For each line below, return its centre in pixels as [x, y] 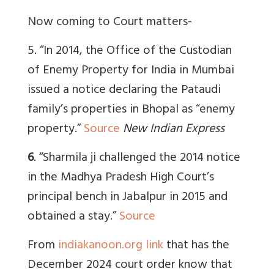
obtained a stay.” [73, 217]
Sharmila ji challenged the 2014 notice [142, 158]
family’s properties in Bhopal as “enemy [131, 110]
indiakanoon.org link [111, 246]
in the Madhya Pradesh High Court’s [121, 178]
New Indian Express [174, 130]
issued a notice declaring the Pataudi [124, 91]
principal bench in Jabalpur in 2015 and [128, 198]
